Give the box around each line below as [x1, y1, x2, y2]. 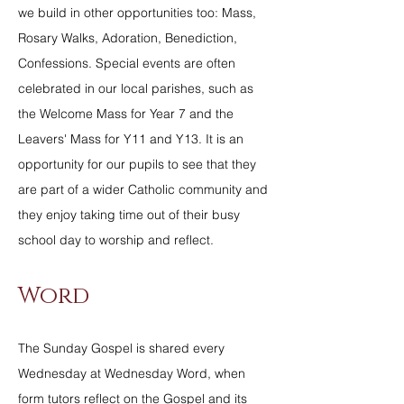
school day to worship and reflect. [18, 232, 214, 248]
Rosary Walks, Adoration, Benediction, [18, 30, 237, 46]
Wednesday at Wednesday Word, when [18, 365, 245, 381]
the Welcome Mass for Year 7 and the [18, 106, 234, 122]
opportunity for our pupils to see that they [18, 156, 256, 172]
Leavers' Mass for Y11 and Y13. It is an [18, 131, 243, 147]
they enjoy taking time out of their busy [18, 207, 240, 223]
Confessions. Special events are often [18, 55, 235, 71]
